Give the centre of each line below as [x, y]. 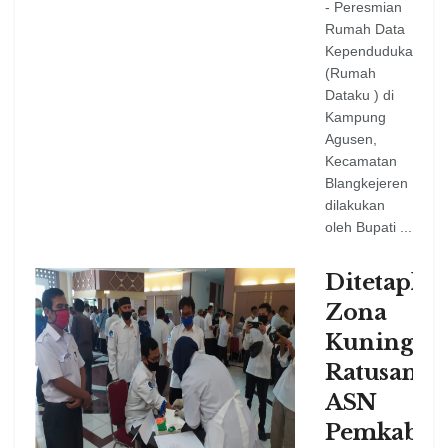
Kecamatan [361, 161]
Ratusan [371, 373]
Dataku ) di [359, 95]
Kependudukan [373, 51]
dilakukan [355, 205]
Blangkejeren [366, 183]
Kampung [355, 117]
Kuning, [372, 343]
